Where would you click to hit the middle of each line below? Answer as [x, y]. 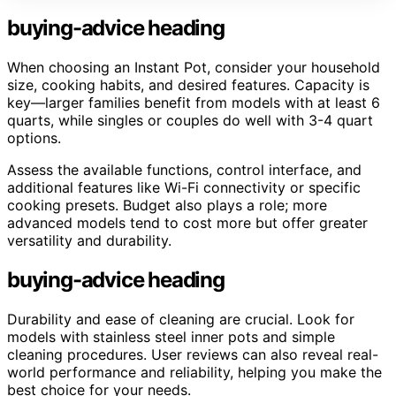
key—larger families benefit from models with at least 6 [194, 102]
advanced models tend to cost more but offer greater [187, 222]
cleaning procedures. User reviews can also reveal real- [193, 354]
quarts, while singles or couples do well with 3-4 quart [190, 120]
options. [34, 137]
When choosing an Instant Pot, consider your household [194, 67]
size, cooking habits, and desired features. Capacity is [188, 84]
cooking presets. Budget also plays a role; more [167, 205]
